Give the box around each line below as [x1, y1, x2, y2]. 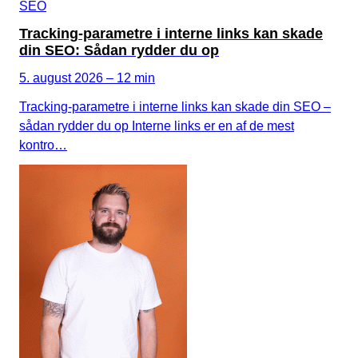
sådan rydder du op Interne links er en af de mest [19, 118, 294, 133]
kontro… [19, 137, 67, 152]
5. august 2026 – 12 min [19, 70, 155, 85]
